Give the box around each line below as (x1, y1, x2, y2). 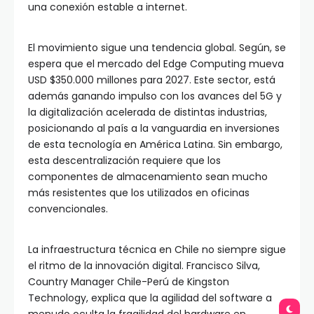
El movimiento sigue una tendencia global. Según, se (28, 41, 286, 55)
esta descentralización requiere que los (28, 153, 221, 168)
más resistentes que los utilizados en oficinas (28, 186, 250, 200)
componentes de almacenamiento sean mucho (28, 170, 268, 184)
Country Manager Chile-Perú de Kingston (28, 275, 229, 289)
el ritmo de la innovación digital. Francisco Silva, (28, 259, 260, 273)
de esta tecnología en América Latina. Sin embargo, (28, 137, 282, 152)
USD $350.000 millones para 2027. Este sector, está (28, 73, 275, 88)
